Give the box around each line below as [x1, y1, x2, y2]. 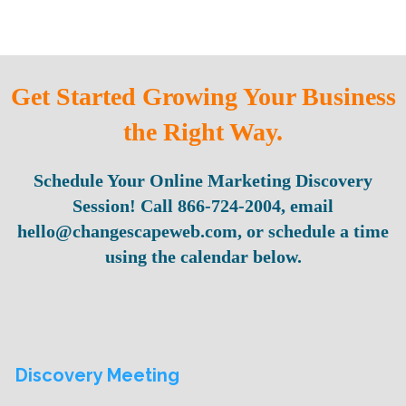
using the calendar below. [104, 246, 302, 267]
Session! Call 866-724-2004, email [72, 196, 333, 217]
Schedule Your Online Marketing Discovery [34, 170, 372, 191]
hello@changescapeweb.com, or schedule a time [17, 221, 389, 242]
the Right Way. [123, 118, 283, 147]
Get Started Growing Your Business [10, 82, 396, 111]
